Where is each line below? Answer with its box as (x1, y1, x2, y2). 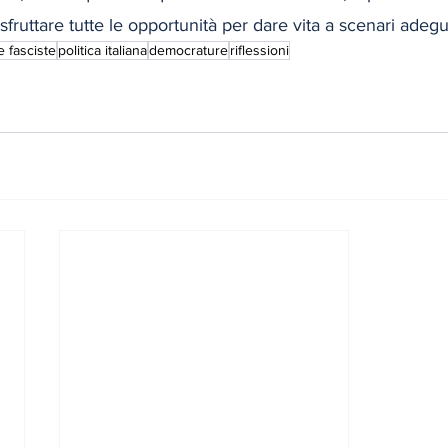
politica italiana (58, 41, 147, 58)
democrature (149, 41, 228, 58)
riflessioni (230, 41, 289, 58)
